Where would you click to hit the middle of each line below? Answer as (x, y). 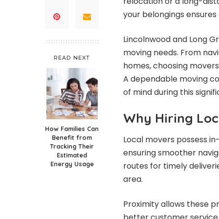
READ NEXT (72, 57)
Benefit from (72, 137)
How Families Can (72, 128)
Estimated (72, 155)
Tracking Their (72, 146)
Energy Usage (72, 164)
